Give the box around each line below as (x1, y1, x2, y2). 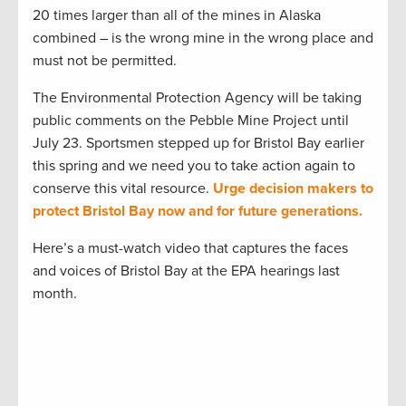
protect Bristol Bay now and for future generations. (33, 201, 362, 220)
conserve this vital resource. (33, 179, 213, 198)
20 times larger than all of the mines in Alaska (33, 5, 321, 24)
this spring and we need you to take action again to (33, 156, 355, 175)
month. (33, 284, 77, 303)
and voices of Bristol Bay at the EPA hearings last (33, 261, 340, 280)
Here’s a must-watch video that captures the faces (33, 238, 348, 257)
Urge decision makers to (213, 179, 373, 198)
